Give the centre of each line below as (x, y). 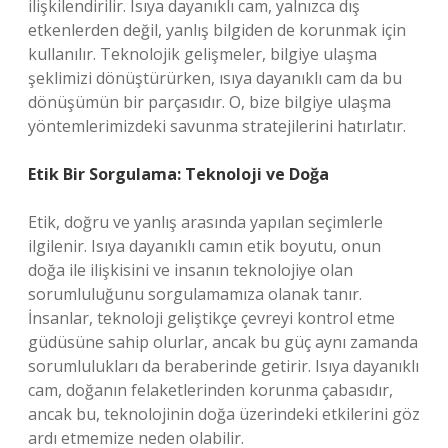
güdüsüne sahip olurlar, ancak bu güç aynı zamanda (223, 342)
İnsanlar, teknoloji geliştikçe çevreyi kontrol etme (211, 318)
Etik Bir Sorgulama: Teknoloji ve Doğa (178, 174)
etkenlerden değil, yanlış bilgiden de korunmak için (217, 30)
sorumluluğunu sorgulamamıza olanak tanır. (195, 294)
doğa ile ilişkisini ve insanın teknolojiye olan (190, 270)
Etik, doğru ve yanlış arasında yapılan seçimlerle (205, 222)
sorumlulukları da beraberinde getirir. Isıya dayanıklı (223, 366)
